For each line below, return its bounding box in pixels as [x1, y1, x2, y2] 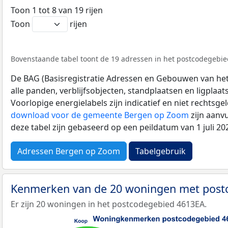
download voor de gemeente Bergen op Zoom [11, 109, 189, 121]
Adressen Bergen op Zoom [17, 145, 120, 157]
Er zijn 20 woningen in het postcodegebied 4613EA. [11, 198, 207, 210]
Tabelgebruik [135, 145, 186, 157]
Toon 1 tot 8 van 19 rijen [11, 4, 103, 16]
